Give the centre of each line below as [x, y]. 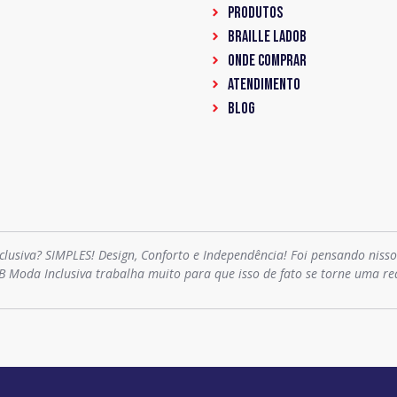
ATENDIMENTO [264, 84]
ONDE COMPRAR [267, 60]
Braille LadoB [267, 36]
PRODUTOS [255, 12]
